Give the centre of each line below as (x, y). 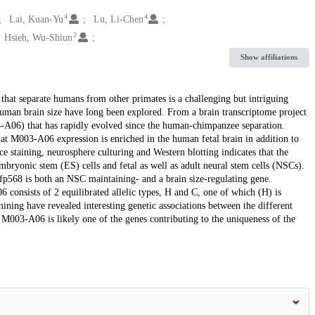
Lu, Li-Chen (118, 19)
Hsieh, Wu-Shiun (38, 37)
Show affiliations (269, 57)
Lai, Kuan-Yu (36, 19)
